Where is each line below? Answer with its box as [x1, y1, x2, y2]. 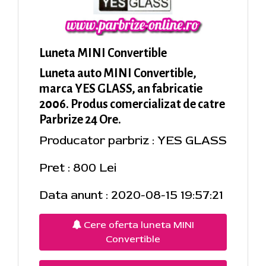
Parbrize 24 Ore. [39, 113, 121, 126]
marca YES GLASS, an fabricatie [39, 82, 202, 96]
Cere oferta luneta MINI [81, 219, 194, 232]
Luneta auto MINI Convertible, [39, 66, 197, 80]
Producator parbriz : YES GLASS [39, 133, 227, 148]
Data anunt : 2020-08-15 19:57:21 [39, 188, 223, 203]
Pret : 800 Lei [39, 160, 116, 176]
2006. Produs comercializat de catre [39, 97, 225, 111]
